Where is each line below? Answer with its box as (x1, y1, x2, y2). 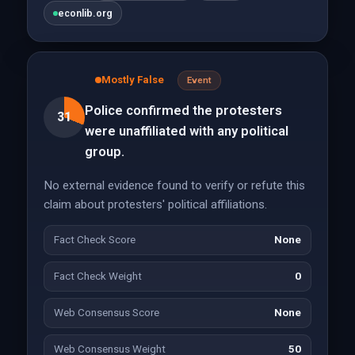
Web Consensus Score (53, 307, 159, 319)
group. (84, 143, 124, 159)
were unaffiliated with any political (84, 123, 288, 139)
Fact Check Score (53, 234, 136, 246)
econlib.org (57, 7, 113, 19)
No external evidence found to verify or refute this (43, 178, 305, 193)
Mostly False (101, 74, 164, 86)
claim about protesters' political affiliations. (43, 197, 267, 212)
